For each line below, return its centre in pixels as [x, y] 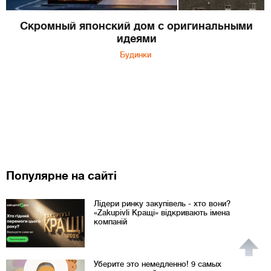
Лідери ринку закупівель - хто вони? [162, 203]
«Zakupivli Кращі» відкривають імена [162, 212]
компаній [110, 221]
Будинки [135, 54]
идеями [136, 38]
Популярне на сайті [61, 175]
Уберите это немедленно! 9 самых [158, 264]
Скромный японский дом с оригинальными [136, 26]
